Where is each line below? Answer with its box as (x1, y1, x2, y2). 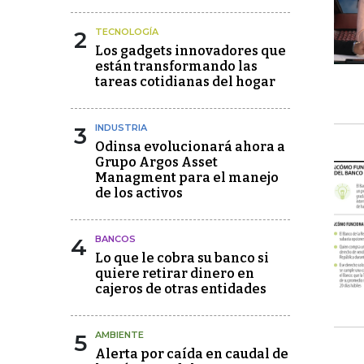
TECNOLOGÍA (95, 26, 158, 37)
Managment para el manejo (95, 170, 279, 185)
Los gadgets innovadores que (95, 43, 286, 58)
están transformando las (95, 58, 258, 74)
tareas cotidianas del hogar (95, 74, 275, 89)
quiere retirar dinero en (95, 266, 254, 281)
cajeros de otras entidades (95, 281, 266, 297)
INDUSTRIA (95, 122, 147, 133)
